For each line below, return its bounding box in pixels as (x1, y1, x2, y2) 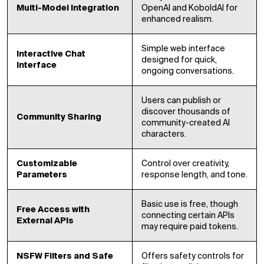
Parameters (16, 170, 67, 180)
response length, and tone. (141, 170, 247, 180)
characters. (141, 129, 186, 139)
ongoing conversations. (141, 66, 234, 76)
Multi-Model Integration (16, 3, 119, 13)
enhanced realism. (141, 14, 213, 24)
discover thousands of (141, 107, 230, 117)
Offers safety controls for (141, 251, 244, 261)
